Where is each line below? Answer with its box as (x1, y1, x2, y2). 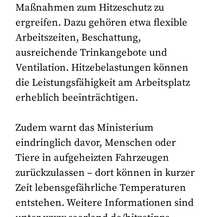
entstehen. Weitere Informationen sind (15, 197, 194, 210)
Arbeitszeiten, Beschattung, (15, 31, 141, 44)
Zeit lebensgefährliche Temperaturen (15, 182, 186, 195)
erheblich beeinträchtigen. (15, 91, 139, 104)
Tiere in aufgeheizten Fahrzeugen (15, 152, 170, 165)
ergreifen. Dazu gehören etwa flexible (15, 16, 188, 29)
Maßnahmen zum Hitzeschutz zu (15, 1, 165, 14)
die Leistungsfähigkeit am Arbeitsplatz (15, 76, 190, 89)
